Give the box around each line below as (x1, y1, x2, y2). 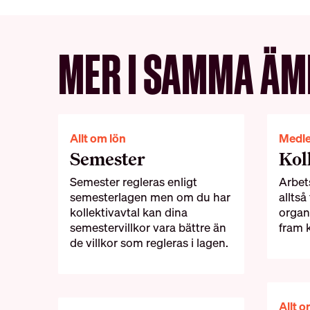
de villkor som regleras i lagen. (69, 235, 228, 251)
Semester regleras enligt (69, 174, 197, 190)
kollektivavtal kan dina (69, 204, 188, 221)
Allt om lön (69, 130, 126, 147)
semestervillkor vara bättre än (69, 219, 226, 236)
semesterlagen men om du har (69, 189, 230, 206)
